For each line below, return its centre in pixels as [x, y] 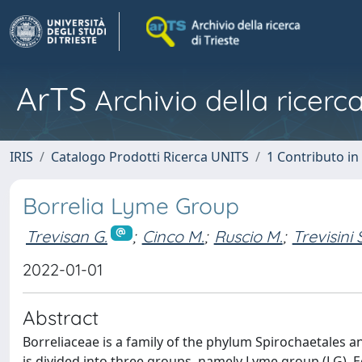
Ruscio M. [248, 236]
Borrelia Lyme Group [131, 206]
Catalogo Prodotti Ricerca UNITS [150, 157]
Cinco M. [173, 236]
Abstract [61, 318]
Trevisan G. [67, 236]
